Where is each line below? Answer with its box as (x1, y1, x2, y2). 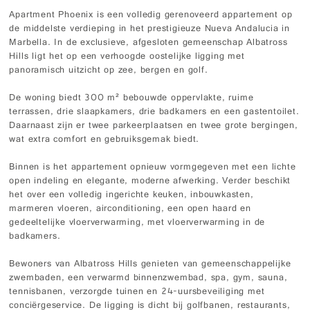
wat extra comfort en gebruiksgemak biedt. (9, 131, 200, 148)
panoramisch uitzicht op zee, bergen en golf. (9, 62, 208, 79)
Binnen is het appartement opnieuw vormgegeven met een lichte (9, 159, 296, 176)
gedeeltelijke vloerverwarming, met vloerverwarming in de (9, 215, 266, 231)
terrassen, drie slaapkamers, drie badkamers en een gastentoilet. (9, 104, 300, 120)
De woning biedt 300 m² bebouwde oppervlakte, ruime (9, 90, 254, 107)
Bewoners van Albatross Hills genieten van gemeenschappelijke (9, 256, 291, 273)
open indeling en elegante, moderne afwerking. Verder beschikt (9, 173, 291, 190)
